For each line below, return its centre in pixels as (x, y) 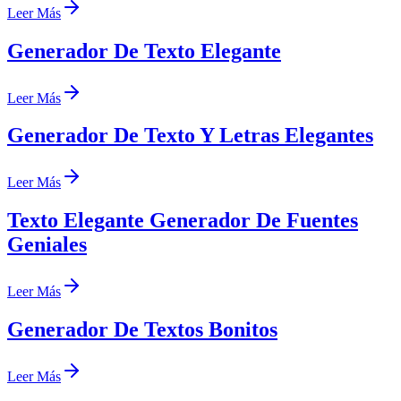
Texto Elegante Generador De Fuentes (183, 221)
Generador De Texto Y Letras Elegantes (190, 136)
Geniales (47, 245)
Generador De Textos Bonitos (142, 330)
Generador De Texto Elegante (144, 51)
